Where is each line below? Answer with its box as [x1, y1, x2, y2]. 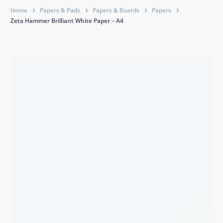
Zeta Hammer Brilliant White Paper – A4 [10, 16, 123, 25]
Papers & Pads [40, 6, 80, 15]
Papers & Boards [93, 6, 139, 15]
